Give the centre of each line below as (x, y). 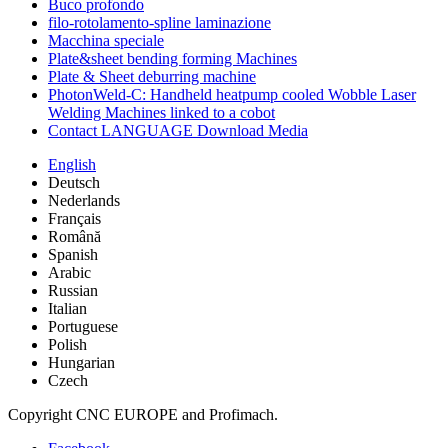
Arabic (69, 272)
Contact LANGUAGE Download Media (178, 130)
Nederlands (84, 200)
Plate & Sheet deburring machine (152, 76)
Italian (67, 308)
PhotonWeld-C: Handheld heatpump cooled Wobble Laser (232, 94)
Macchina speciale (106, 40)
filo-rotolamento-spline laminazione (159, 22)
